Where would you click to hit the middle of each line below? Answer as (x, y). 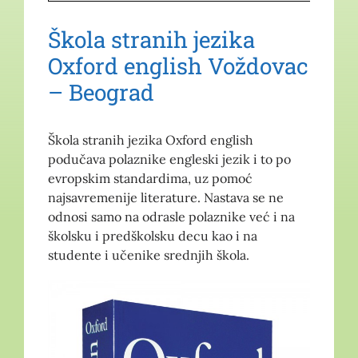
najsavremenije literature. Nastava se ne (165, 197)
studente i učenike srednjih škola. (148, 255)
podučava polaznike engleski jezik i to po (169, 159)
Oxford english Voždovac (178, 66)
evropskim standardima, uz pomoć (150, 178)
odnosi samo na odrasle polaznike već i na (171, 216)
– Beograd (101, 92)
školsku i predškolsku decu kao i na (152, 235)
